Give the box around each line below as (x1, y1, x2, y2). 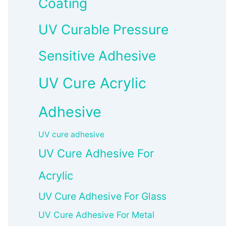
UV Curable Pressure (38, 21, 168, 38)
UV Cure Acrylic (38, 74, 146, 92)
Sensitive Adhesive (38, 47, 156, 64)
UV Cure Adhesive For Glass (38, 190, 166, 203)
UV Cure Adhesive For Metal (38, 209, 154, 220)
